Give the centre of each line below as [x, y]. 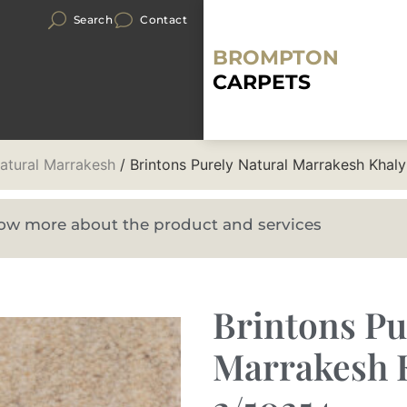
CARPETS [262, 82]
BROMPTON [276, 58]
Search [93, 20]
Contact [164, 20]
